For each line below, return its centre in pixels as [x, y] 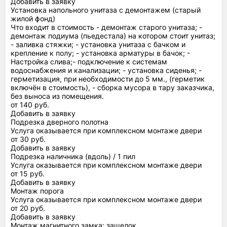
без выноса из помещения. [57, 96]
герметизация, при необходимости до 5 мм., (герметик [108, 79]
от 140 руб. [30, 104]
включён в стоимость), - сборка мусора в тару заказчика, [112, 87]
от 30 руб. [28, 139]
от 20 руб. [28, 208]
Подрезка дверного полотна [60, 122]
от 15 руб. [28, 173]
